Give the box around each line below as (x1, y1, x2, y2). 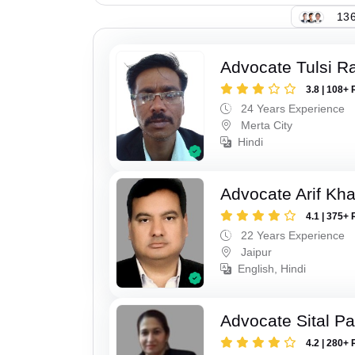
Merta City (238, 119, 293, 132)
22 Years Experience (238, 228, 345, 242)
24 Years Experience (238, 102, 345, 116)
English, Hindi (238, 261, 307, 275)
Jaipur (238, 245, 273, 258)
